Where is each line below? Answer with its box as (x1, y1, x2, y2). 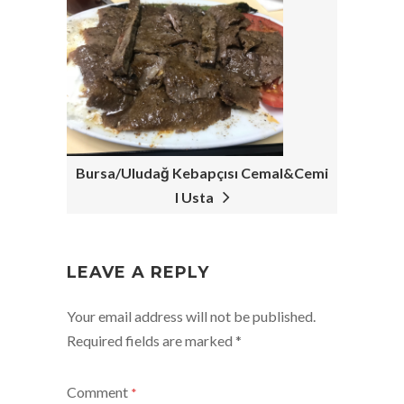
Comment (67, 383, 131, 401)
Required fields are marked (67, 332, 235, 350)
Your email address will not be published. (67, 308, 316, 326)
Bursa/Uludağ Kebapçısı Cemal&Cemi (76, 164, 328, 182)
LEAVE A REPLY (67, 262, 209, 283)
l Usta (174, 188, 219, 207)
